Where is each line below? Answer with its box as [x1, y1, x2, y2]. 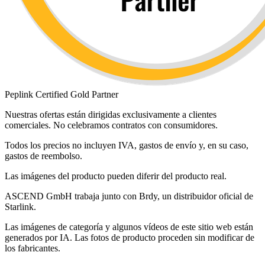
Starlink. [5, 201, 36, 212]
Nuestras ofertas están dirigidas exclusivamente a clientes [5, 109, 216, 119]
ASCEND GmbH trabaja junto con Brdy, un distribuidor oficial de [5, 190, 253, 201]
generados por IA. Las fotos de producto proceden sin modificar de [5, 232, 254, 243]
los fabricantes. [5, 243, 60, 253]
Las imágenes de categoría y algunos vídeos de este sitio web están [5, 221, 253, 232]
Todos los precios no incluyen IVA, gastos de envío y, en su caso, [5, 140, 248, 150]
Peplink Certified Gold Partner [5, 89, 118, 99]
